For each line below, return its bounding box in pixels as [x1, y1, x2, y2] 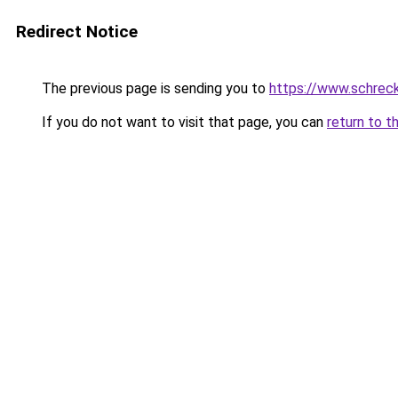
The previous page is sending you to [38, 80, 269, 97]
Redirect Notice [16, 21, 138, 42]
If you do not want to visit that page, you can [38, 114, 327, 131]
